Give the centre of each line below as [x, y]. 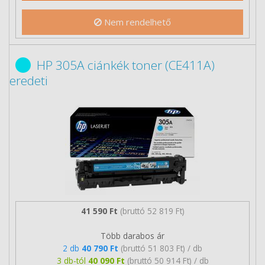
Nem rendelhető [136, 22]
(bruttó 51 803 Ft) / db [161, 248]
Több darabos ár [132, 235]
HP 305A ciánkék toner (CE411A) [126, 65]
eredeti [29, 80]
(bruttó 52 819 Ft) [152, 211]
